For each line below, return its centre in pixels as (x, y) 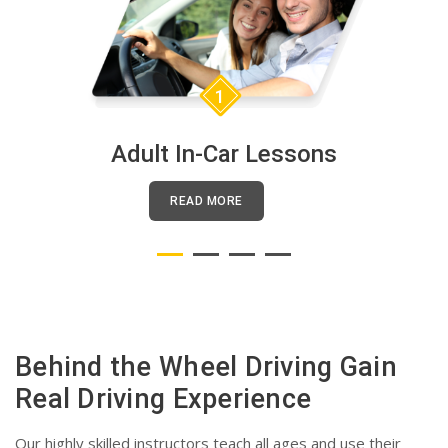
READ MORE (206, 200)
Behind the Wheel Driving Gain (206, 366)
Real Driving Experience (163, 398)
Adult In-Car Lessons (223, 153)
